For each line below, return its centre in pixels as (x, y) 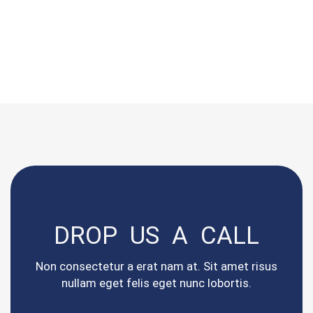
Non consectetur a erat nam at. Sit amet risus (156, 267)
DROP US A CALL (156, 236)
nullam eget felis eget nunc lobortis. (156, 283)
